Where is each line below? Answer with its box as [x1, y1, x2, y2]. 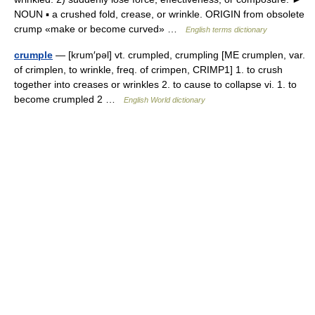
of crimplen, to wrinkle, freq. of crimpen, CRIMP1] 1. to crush [14, 64, 283, 75]
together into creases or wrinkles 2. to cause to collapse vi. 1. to [14, 79, 297, 90]
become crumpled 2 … [14, 94, 124, 105]
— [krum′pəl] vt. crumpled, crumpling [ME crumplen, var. [53, 49, 305, 60]
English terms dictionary [186, 25, 267, 34]
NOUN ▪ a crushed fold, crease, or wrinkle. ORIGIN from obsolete [14, 8, 304, 20]
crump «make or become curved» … [14, 23, 186, 34]
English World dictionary [124, 96, 205, 104]
